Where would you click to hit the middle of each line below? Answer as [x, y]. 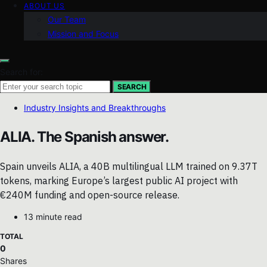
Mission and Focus [83, 33]
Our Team [67, 19]
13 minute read [53, 217]
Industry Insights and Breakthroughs [95, 107]
